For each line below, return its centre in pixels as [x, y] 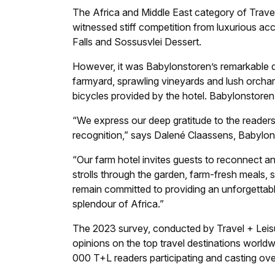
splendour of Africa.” [118, 204]
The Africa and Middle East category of [161, 13]
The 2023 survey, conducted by [145, 229]
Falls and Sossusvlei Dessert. [137, 42]
